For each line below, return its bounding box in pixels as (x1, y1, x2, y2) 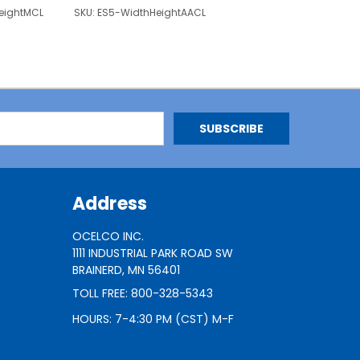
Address (72, 191, 148, 217)
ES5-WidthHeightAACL (97, 6, 206, 20)
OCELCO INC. (72, 228, 144, 245)
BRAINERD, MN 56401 (72, 262, 180, 279)
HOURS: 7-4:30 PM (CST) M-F (72, 311, 234, 328)
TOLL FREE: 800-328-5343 (72, 285, 213, 302)
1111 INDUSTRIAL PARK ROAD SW (72, 245, 233, 262)
